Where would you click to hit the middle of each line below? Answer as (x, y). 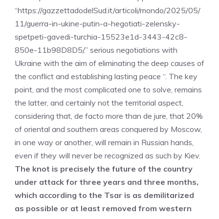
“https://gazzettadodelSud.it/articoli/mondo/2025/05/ (108, 10)
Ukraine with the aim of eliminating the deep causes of (109, 63)
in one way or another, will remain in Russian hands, (104, 142)
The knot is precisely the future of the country (104, 169)
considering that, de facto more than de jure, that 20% (109, 116)
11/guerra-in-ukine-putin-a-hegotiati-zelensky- (97, 23)
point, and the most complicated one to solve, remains (108, 89)
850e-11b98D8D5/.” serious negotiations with (96, 50)
